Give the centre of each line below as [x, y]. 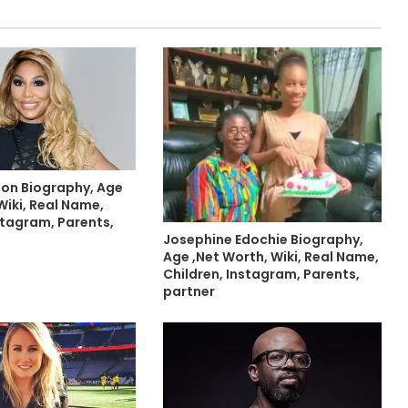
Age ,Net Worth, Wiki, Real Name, [270, 256]
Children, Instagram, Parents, [261, 274]
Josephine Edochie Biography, [263, 239]
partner [189, 291]
